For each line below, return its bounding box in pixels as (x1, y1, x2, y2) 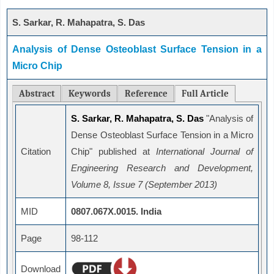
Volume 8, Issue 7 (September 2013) (71, 179, 217, 190)
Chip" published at (71, 146, 156, 157)
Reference (125, 88, 168, 100)
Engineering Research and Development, (71, 163, 253, 174)
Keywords (68, 88, 111, 100)
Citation (21, 146, 51, 157)
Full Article (182, 88, 229, 100)
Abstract (19, 88, 54, 100)
